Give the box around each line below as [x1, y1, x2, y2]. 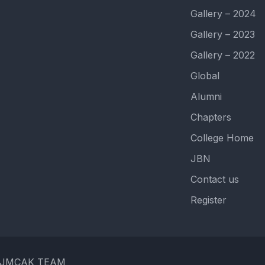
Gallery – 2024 [190, 8, 256, 20]
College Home [190, 132, 254, 144]
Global [190, 70, 219, 82]
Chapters [190, 111, 231, 123]
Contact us [190, 173, 239, 185]
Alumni [190, 91, 222, 102]
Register [190, 194, 227, 206]
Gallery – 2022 [190, 49, 255, 61]
